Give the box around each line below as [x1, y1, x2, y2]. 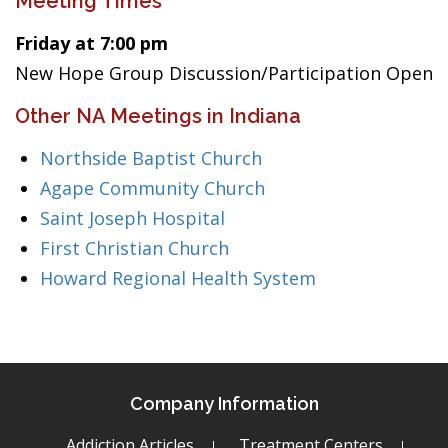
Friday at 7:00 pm [15, 31, 168, 55]
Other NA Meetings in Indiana [15, 104, 301, 128]
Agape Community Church [40, 176, 265, 200]
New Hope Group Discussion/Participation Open [15, 61, 433, 85]
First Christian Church [40, 236, 229, 260]
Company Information [129, 393, 319, 414]
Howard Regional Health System [40, 266, 316, 290]
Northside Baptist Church [40, 146, 262, 170]
